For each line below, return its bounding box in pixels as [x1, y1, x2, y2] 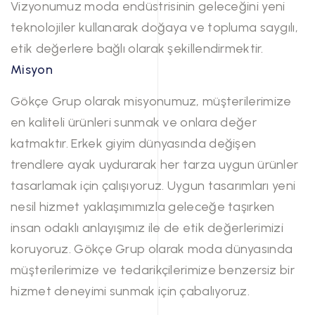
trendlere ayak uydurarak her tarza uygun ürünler [11, 157, 299, 172]
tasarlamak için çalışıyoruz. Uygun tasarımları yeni [11, 178, 296, 193]
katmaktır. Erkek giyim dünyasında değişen [11, 136, 257, 151]
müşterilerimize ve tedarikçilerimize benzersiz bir [11, 262, 295, 278]
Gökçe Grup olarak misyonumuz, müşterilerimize [11, 94, 292, 109]
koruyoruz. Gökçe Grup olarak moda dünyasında [11, 241, 293, 257]
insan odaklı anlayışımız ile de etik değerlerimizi [11, 220, 283, 236]
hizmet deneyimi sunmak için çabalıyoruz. [11, 283, 250, 299]
